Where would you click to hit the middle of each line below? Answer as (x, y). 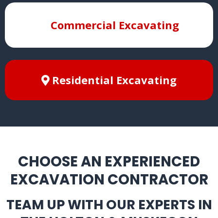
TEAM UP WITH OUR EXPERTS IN (109, 204)
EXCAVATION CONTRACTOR (109, 179)
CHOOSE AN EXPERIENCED (109, 161)
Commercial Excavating (115, 25)
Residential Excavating (114, 80)
